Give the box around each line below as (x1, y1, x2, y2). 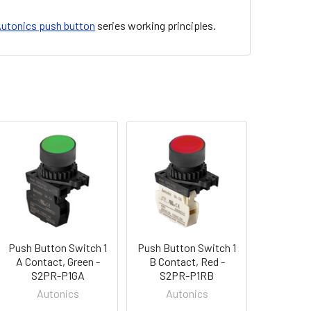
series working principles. (95, 18, 217, 32)
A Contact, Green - (15, 255, 100, 269)
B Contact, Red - (149, 255, 225, 269)
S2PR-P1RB (160, 269, 215, 283)
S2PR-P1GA (31, 269, 85, 283)
